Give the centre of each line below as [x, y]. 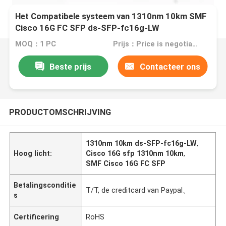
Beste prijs [70, 66]
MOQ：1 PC [36, 44]
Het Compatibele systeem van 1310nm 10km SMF [111, 16]
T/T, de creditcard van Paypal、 [138, 190]
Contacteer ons [170, 66]
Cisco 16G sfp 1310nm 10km [135, 153]
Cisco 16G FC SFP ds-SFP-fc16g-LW [88, 28]
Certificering [37, 217]
